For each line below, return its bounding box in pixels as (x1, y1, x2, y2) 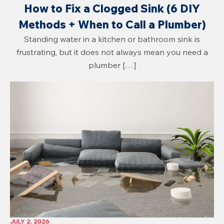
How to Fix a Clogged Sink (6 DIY (24, 1, 200, 15)
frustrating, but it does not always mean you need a (16, 46, 208, 57)
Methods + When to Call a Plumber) (18, 17, 206, 31)
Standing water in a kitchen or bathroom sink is (24, 33, 200, 44)
